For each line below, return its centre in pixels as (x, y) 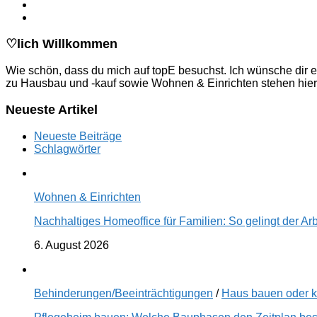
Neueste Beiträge (78, 136)
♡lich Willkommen (62, 44)
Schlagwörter (67, 149)
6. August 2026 (71, 245)
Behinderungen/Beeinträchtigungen (123, 293)
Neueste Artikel (52, 109)
